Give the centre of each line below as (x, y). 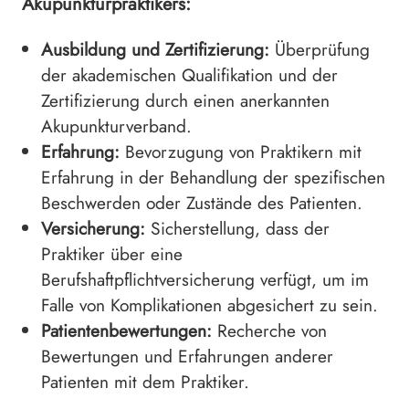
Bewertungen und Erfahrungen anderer (187, 357)
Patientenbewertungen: (126, 331)
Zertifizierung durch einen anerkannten (185, 101)
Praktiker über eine (112, 254)
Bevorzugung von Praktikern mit (241, 152)
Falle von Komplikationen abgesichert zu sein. (210, 305)
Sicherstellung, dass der (237, 229)
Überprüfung (320, 50)
